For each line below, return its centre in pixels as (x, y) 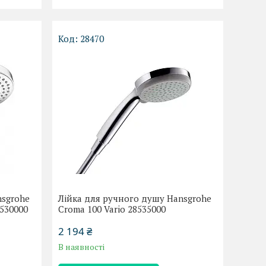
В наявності (82, 247)
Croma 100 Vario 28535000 (112, 209)
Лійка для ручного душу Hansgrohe (135, 198)
